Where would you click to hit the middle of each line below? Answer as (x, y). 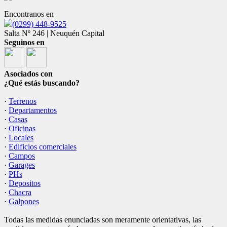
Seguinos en (24, 42)
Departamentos (33, 110)
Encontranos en (29, 14)
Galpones (24, 201)
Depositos (25, 183)
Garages (22, 165)
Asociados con (28, 74)
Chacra (20, 192)
